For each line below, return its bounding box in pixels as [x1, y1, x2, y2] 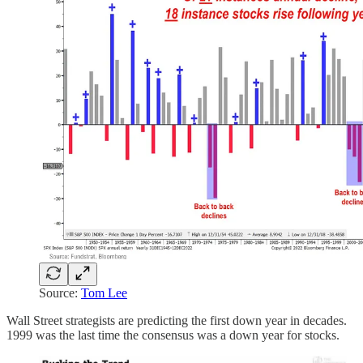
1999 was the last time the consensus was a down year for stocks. [6, 328, 340, 343]
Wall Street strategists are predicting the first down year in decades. [6, 314, 347, 328]
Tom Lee [81, 286, 127, 301]
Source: [39, 286, 81, 301]
